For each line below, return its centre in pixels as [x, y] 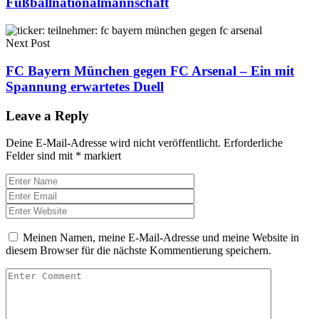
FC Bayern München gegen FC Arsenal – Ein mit [150, 70]
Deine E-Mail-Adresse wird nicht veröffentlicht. [113, 143]
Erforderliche [253, 143]
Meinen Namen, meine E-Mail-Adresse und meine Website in [161, 238]
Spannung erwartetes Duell [85, 86]
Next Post [28, 43]
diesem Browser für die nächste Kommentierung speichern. [138, 251]
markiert [101, 156]
